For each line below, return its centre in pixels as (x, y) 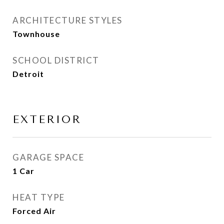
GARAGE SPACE (48, 157)
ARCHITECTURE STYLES (67, 20)
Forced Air (34, 211)
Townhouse (36, 34)
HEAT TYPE (39, 197)
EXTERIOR (47, 119)
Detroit (28, 74)
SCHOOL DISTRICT (56, 60)
